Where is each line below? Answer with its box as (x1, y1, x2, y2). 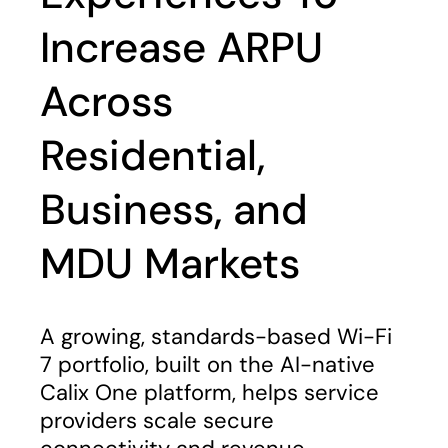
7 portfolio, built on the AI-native (40, 350, 375, 379)
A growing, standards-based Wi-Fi (40, 322, 392, 351)
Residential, (40, 128, 265, 183)
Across (40, 74, 173, 129)
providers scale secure (40, 406, 274, 435)
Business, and (40, 182, 308, 237)
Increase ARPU (40, 20, 323, 75)
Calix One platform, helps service (40, 378, 379, 407)
